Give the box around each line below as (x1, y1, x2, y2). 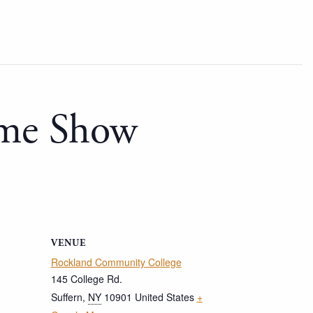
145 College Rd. (50, 272, 122, 286)
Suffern (50, 290, 82, 304)
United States (134, 290, 194, 304)
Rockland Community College (50, 255, 182, 269)
